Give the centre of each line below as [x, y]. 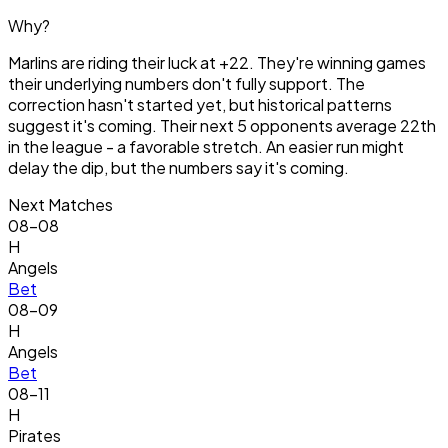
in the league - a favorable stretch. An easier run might [206, 147]
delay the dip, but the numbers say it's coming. [178, 168]
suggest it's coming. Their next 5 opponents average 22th [222, 126]
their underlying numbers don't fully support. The [186, 84]
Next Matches [60, 205]
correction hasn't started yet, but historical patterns [200, 105]
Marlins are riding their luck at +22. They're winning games [217, 63]
